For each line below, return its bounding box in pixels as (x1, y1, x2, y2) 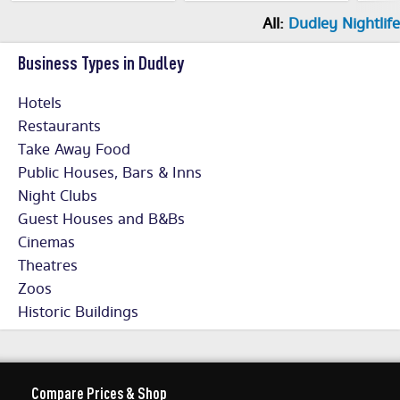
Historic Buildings (18, 301, 138, 325)
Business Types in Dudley (18, 52, 184, 74)
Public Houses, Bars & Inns (18, 162, 202, 186)
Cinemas (18, 231, 75, 255)
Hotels (18, 92, 62, 116)
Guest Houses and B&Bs (18, 208, 185, 232)
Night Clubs (18, 185, 97, 209)
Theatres (18, 254, 78, 279)
